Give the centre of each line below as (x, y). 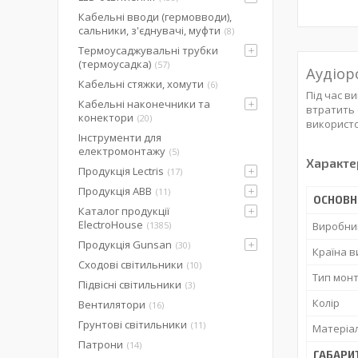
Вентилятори (112, 304)
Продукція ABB (115, 191)
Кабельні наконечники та (144, 104)
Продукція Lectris (121, 171)
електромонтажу (122, 151)
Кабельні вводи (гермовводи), (155, 17)
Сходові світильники (131, 265)
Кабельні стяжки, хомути (141, 84)
